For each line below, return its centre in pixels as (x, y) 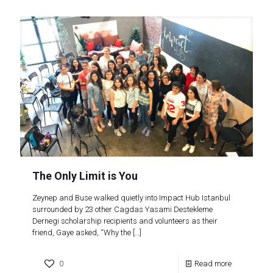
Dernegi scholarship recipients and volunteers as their (125, 221)
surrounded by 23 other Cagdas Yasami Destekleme (122, 209)
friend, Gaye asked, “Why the (82, 232)
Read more (213, 263)
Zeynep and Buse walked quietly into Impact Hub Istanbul (131, 197)
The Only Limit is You (85, 175)
